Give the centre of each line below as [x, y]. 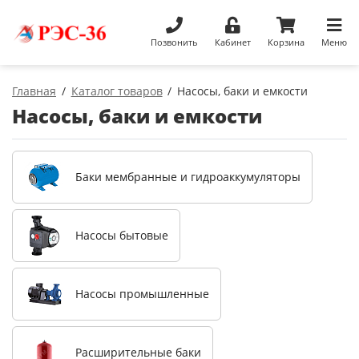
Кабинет [232, 42]
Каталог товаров [117, 91]
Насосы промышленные [142, 294]
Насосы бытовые [122, 236]
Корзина [286, 42]
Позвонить [174, 42]
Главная [34, 91]
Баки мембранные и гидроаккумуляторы [188, 177]
